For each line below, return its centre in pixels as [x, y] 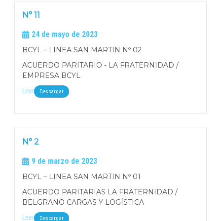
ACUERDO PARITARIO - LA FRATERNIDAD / [100, 65]
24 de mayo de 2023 [65, 34]
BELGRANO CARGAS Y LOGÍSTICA [83, 202]
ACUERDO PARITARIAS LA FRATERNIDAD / [100, 192]
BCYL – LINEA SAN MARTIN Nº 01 [81, 177]
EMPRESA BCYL [51, 75]
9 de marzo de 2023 [64, 161]
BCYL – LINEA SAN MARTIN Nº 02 [82, 50]
